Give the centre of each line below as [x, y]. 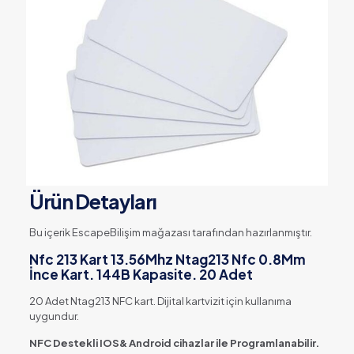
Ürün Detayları [92, 202]
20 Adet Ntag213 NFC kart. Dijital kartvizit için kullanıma [160, 301]
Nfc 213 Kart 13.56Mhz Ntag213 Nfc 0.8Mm [167, 260]
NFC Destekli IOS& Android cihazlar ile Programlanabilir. [175, 343]
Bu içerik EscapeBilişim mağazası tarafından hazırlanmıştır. [170, 233]
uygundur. [55, 316]
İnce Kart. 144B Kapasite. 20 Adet [141, 275]
